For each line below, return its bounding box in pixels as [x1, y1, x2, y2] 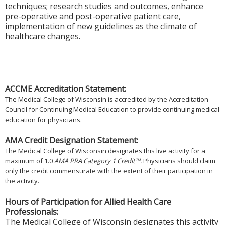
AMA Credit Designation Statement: [5, 135, 138, 146]
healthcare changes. [5, 31, 80, 42]
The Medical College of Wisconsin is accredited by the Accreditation [5, 94, 208, 104]
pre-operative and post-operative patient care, [5, 11, 181, 22]
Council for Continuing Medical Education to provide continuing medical [5, 104, 219, 114]
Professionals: [5, 206, 58, 217]
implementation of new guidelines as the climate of [5, 21, 197, 32]
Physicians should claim [143, 156, 215, 166]
